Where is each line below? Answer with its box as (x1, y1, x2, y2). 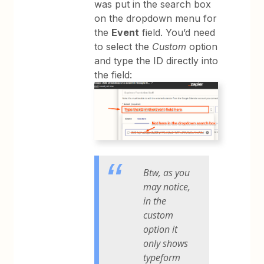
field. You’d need (139, 26, 216, 38)
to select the (94, 40, 153, 52)
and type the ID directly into (94, 54, 219, 67)
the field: (94, 68, 133, 81)
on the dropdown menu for (94, 12, 217, 24)
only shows (143, 237, 189, 250)
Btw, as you (143, 166, 190, 180)
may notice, (143, 180, 191, 194)
